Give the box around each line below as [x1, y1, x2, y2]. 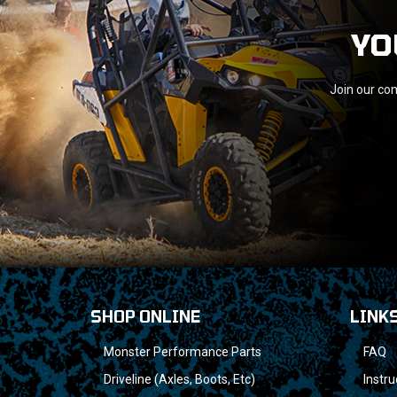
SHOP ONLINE [90, 306, 200, 326]
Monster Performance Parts [104, 344, 261, 359]
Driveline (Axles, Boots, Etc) [104, 371, 255, 386]
